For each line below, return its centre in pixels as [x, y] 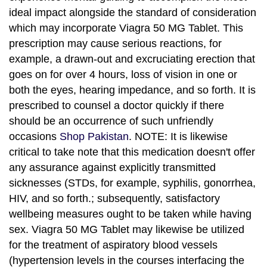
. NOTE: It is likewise [178, 136]
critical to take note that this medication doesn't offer [132, 152]
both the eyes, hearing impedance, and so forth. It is [132, 90]
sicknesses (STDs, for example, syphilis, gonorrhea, [132, 183]
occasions [34, 136]
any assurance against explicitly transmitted [112, 167]
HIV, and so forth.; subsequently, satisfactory [114, 198]
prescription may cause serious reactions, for [115, 43]
